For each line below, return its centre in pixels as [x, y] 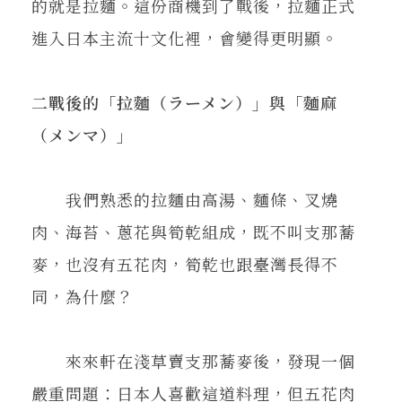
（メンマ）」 [83, 134]
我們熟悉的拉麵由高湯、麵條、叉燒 [185, 199]
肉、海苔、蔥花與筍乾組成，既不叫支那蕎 [193, 231]
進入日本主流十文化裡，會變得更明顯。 [185, 37]
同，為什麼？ [83, 296]
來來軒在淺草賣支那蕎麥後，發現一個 [193, 360]
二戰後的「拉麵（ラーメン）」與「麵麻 [184, 102]
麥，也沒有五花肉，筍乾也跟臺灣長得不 [185, 263]
